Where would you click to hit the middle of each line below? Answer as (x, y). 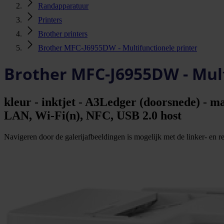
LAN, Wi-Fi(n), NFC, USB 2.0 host (93, 115)
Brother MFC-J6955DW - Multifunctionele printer (117, 48)
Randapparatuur (63, 6)
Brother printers (63, 34)
